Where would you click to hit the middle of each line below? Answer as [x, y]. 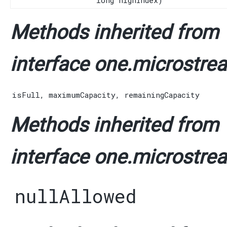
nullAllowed [75, 196]
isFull [26, 95]
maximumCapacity [82, 95]
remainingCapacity [162, 95]
